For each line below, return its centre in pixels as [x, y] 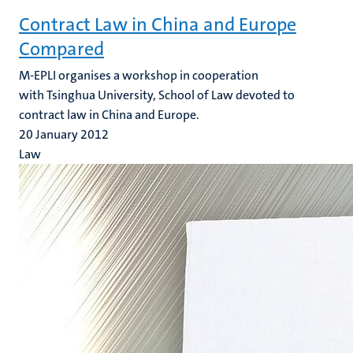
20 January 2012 [64, 134]
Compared [61, 49]
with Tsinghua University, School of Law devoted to [157, 95]
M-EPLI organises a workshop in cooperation [139, 75]
